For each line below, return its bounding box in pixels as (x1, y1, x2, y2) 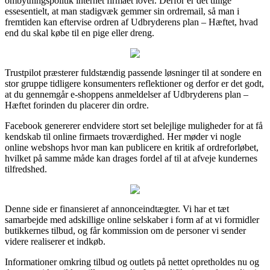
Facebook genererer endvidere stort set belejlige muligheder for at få (5, 120, 263, 131)
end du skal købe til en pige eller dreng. (5, 27, 154, 38)
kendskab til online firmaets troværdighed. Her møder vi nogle (5, 131, 241, 142)
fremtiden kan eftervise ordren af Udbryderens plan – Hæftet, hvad (5, 16, 258, 27)
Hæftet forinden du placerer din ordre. (5, 99, 149, 110)
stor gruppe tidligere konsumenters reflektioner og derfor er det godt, (5, 78, 264, 89)
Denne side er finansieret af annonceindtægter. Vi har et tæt (5, 203, 229, 214)
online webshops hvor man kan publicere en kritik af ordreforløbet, (5, 142, 259, 152)
